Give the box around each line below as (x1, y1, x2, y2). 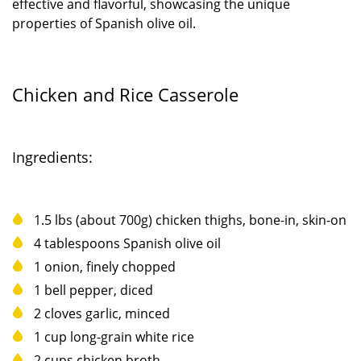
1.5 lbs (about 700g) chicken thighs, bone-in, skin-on (34, 210, 346, 229)
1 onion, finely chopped (34, 257, 176, 276)
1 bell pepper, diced (34, 280, 153, 299)
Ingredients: (12, 147, 93, 167)
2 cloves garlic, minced (34, 304, 170, 322)
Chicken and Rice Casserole (12, 81, 239, 106)
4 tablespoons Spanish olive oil (34, 234, 221, 252)
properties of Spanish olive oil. (12, 14, 196, 32)
